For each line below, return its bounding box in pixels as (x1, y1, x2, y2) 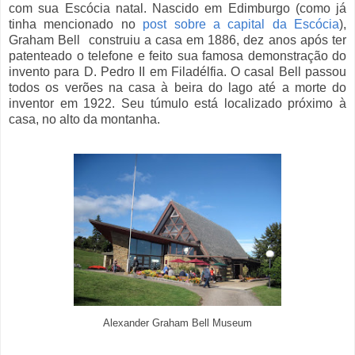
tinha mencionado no (9, 17, 136, 32)
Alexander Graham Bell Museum (103, 318, 252, 330)
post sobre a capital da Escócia (135, 17, 339, 32)
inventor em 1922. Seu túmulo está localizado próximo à (9, 97, 346, 111)
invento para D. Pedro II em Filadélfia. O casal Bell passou (9, 65, 346, 79)
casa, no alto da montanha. (9, 113, 160, 127)
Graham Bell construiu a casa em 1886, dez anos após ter (9, 33, 346, 48)
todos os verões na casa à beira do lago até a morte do (9, 81, 346, 95)
